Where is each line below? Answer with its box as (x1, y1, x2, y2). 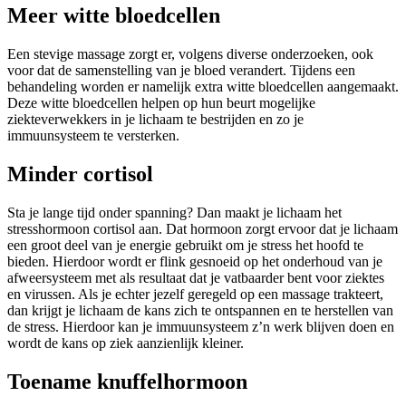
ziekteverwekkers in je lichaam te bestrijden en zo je (7, 111, 304, 128)
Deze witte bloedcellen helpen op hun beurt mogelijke (7, 95, 315, 111)
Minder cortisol (7, 161, 153, 186)
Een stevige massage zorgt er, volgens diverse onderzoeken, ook (7, 46, 373, 63)
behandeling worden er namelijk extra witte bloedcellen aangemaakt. (7, 79, 399, 95)
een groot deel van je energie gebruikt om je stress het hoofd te (7, 237, 363, 253)
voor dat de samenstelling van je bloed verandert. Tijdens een (7, 63, 355, 79)
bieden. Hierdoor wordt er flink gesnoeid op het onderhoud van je (7, 253, 382, 269)
